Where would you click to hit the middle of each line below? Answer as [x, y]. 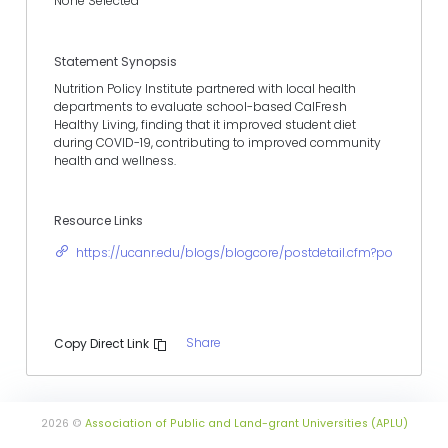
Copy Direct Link [102, 344]
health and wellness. [115, 160]
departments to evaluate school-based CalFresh [200, 106]
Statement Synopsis [115, 61]
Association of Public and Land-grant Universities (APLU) [246, 423]
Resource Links [98, 220]
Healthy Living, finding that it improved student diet [205, 124]
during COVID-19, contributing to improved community [217, 142]
